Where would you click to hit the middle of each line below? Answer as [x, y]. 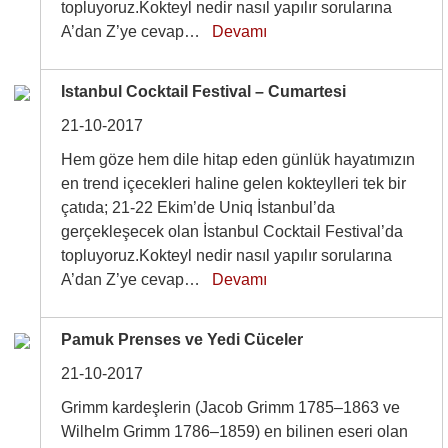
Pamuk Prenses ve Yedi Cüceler [182, 339]
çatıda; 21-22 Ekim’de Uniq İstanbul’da [198, 207]
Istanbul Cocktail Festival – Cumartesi [204, 91]
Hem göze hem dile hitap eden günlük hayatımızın [238, 159]
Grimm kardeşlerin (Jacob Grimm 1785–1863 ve [231, 407]
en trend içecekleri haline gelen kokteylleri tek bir [234, 183]
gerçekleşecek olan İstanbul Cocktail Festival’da [232, 231]
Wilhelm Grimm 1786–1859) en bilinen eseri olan [235, 431]
